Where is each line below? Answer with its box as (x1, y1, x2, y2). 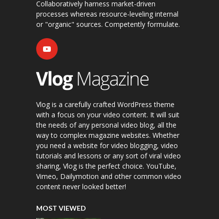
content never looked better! (36, 181, 126, 191)
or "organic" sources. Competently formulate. (36, 19, 180, 29)
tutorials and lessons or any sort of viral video (36, 151, 181, 160)
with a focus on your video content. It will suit (36, 109, 179, 119)
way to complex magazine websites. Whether (36, 130, 179, 140)
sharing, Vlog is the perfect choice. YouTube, (36, 161, 176, 171)
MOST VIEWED (36, 203, 86, 212)
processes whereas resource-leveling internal (36, 9, 178, 19)
